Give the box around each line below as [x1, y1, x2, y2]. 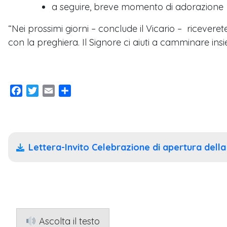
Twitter [39, 86, 63, 96]
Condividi [71, 86, 105, 96]
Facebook [22, 86, 60, 96]
